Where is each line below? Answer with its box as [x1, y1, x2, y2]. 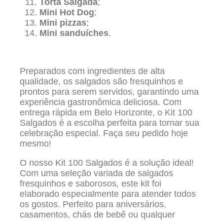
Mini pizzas [39, 18, 86, 28]
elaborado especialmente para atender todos [20, 189, 196, 199]
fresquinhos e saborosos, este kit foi [20, 179, 161, 189]
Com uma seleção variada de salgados [20, 168, 173, 179]
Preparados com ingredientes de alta [20, 66, 165, 76]
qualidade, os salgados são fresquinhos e [20, 76, 183, 87]
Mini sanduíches [39, 28, 109, 38]
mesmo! [20, 139, 51, 149]
